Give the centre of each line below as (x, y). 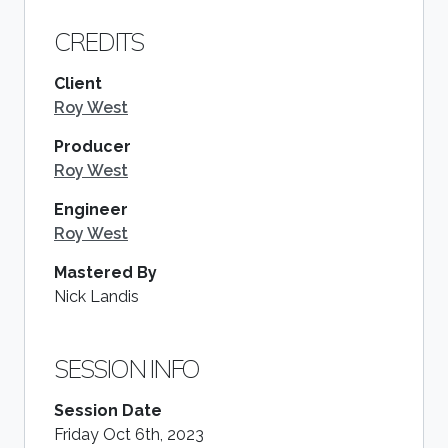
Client (78, 83)
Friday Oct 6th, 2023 (129, 434)
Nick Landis (96, 296)
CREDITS (98, 41)
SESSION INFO (126, 368)
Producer (92, 146)
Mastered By (105, 272)
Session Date (108, 410)
